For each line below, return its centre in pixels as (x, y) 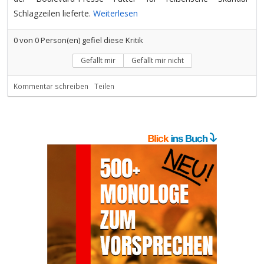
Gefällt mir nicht (157, 60)
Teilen (104, 86)
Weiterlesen (115, 13)
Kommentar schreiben (51, 86)
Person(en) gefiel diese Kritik (91, 40)
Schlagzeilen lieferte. (53, 13)
